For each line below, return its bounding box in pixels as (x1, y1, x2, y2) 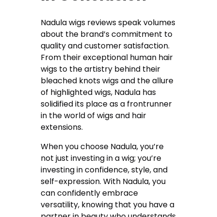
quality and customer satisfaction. (41, 40, 170, 51)
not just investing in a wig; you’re (41, 152, 162, 164)
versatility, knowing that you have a (41, 199, 175, 210)
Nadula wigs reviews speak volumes (41, 16, 176, 28)
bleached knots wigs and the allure (41, 75, 174, 86)
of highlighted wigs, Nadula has (41, 86, 156, 98)
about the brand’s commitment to (41, 28, 173, 40)
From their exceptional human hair (41, 51, 173, 63)
